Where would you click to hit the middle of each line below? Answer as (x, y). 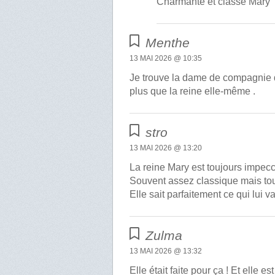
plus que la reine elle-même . (193, 91)
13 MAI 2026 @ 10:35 (166, 59)
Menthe (168, 43)
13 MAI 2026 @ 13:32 (166, 251)
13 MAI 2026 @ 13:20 (166, 148)
